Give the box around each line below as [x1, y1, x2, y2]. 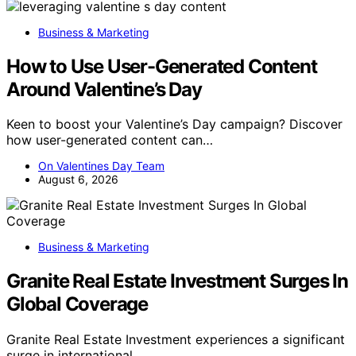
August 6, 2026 [38, 172, 118, 187]
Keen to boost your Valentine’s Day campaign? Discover [6, 116, 342, 133]
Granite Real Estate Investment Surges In [6, 269, 348, 293]
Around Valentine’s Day [6, 77, 202, 101]
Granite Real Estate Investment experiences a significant [6, 331, 345, 348]
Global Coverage [6, 292, 149, 316]
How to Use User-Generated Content [6, 54, 317, 78]
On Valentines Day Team [38, 159, 164, 173]
